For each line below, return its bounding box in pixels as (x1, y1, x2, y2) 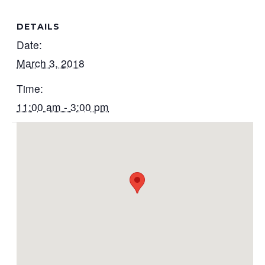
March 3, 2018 (17, 56, 85, 70)
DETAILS (17, 21, 60, 32)
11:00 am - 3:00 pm (17, 99, 109, 114)
